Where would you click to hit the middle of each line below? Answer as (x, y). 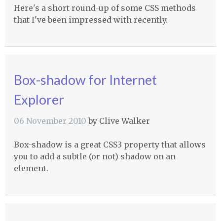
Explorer (39, 99)
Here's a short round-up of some (79, 8)
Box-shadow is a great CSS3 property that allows (110, 144)
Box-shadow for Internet (85, 79)
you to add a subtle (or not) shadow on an (94, 156)
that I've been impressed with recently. (91, 20)
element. (31, 168)
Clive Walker (124, 121)
